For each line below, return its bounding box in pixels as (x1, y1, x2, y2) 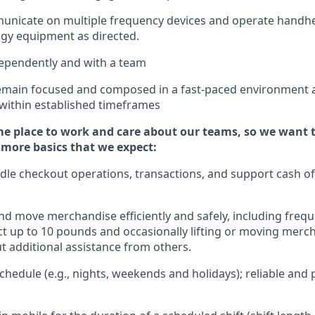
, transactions (129, 166, 202, 181)
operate (232, 13, 274, 28)
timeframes (98, 97, 160, 112)
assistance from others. (63, 239, 191, 255)
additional (9, 239, 63, 255)
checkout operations (19, 166, 129, 181)
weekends (112, 266, 166, 281)
